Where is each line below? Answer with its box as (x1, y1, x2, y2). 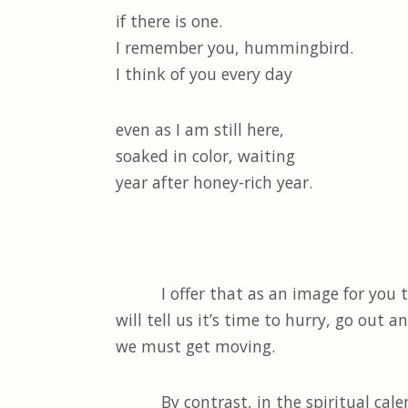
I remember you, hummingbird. (116, 36, 353, 59)
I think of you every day (116, 63, 292, 86)
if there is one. (116, 10, 222, 33)
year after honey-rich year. (116, 171, 312, 194)
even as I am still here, (116, 118, 284, 141)
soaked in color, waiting (116, 145, 295, 168)
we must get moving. (116, 335, 275, 358)
